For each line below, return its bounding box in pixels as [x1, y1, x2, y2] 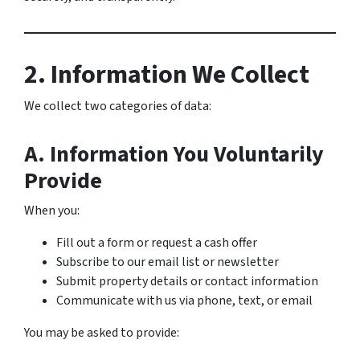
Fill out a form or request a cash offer [56, 234, 257, 252]
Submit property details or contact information [56, 272, 318, 290]
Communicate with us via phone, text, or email [56, 292, 313, 309]
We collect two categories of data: [24, 97, 211, 115]
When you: [24, 202, 80, 219]
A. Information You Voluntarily [24, 138, 324, 170]
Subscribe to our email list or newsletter [56, 253, 279, 271]
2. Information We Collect [24, 56, 309, 93]
